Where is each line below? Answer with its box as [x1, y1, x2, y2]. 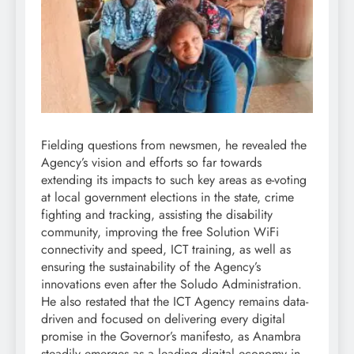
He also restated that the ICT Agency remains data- [41, 292, 308, 311]
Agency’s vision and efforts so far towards [41, 153, 262, 171]
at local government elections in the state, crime [41, 187, 294, 206]
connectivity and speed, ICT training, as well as [41, 239, 291, 258]
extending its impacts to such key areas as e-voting [41, 170, 307, 189]
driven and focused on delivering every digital [41, 309, 285, 328]
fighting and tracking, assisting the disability [41, 205, 273, 224]
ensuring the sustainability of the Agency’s [41, 257, 261, 276]
